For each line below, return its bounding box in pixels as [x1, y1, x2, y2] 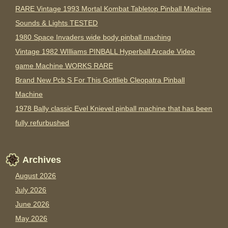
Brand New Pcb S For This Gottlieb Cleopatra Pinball [15, 76, 185, 84]
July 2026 [15, 186, 47, 194]
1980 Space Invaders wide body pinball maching [15, 33, 172, 42]
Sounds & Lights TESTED [15, 19, 98, 27]
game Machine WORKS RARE [15, 62, 113, 70]
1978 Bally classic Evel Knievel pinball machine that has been [15, 104, 213, 113]
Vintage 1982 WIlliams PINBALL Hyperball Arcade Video [15, 47, 195, 56]
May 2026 [15, 214, 48, 223]
